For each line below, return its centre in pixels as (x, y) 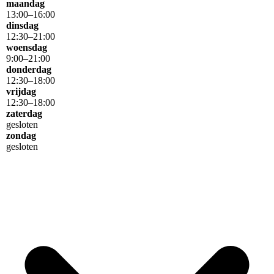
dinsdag (22, 26)
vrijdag (21, 92)
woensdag (27, 48)
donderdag (29, 70)
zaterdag (24, 114)
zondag (21, 136)
